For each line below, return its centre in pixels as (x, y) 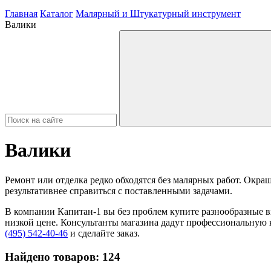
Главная (21, 14)
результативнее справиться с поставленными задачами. (119, 191)
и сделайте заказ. (104, 233)
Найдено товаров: (54, 256)
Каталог (57, 14)
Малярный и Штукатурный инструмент (158, 14)
